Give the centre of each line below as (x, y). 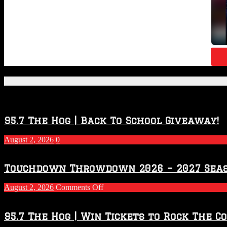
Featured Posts (39, 81)
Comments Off (80, 187)
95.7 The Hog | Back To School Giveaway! (111, 121)
